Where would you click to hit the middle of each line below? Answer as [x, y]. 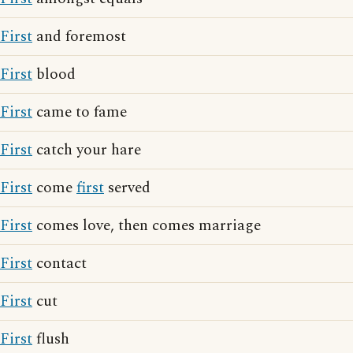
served [127, 188]
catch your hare [87, 150]
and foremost [79, 37]
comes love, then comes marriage [147, 226]
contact [59, 264]
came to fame [80, 112]
